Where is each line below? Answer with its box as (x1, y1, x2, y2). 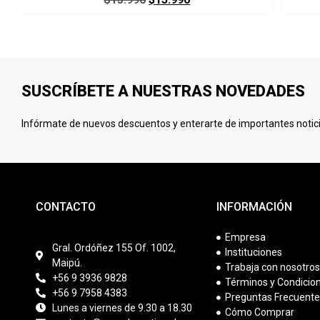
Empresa (225, 231, 266, 244)
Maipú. (51, 256, 82, 269)
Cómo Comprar (225, 306, 295, 319)
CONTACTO (36, 200, 96, 214)
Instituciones (225, 246, 283, 259)
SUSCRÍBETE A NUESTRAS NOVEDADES (21, 82, 305, 101)
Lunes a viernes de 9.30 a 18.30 (51, 301, 192, 314)
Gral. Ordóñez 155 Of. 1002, (51, 241, 176, 254)
